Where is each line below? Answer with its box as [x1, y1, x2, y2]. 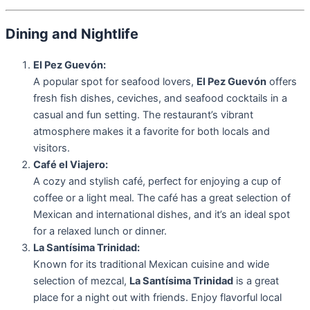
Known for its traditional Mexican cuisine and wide [33, 258, 269, 271]
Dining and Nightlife [6, 26, 138, 43]
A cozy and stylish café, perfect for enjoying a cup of [33, 175, 281, 188]
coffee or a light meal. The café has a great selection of [33, 192, 291, 205]
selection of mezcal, [33, 275, 129, 288]
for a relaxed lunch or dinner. [33, 225, 167, 238]
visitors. [33, 142, 70, 155]
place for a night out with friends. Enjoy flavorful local [33, 291, 282, 304]
